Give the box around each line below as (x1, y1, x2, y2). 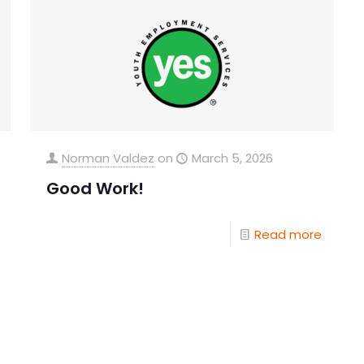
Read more (254, 226, 323, 244)
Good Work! (45, 177, 144, 201)
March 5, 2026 (191, 149, 273, 167)
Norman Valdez (61, 149, 154, 167)
